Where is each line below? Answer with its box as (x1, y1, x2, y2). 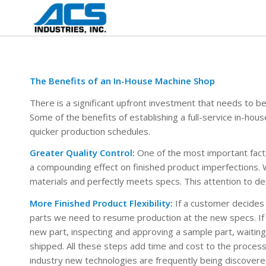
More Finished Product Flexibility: (30, 197, 173, 209)
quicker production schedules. (30, 125, 150, 137)
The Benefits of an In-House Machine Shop (30, 74, 215, 87)
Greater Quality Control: (30, 147, 137, 159)
